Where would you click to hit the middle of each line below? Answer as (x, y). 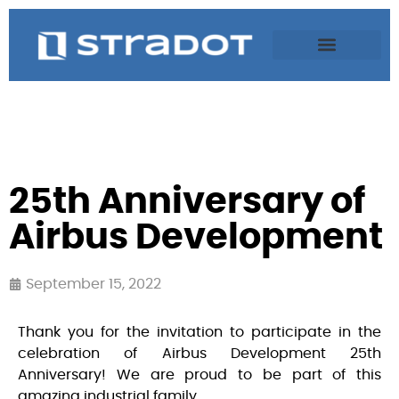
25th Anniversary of (187, 202)
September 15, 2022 (94, 284)
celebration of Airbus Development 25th (199, 353)
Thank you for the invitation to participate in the (199, 332)
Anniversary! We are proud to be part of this (199, 375)
